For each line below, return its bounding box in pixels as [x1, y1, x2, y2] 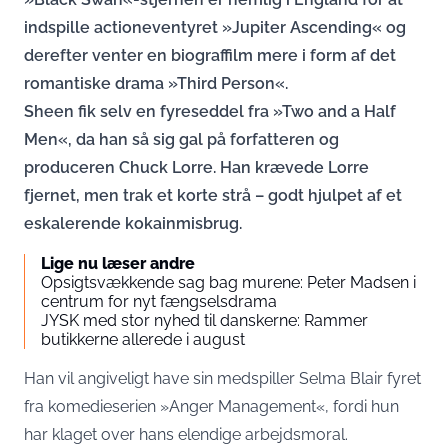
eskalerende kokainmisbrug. [24, 214, 242, 233]
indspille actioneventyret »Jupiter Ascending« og [24, 18, 406, 37]
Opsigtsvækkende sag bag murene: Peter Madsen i [41, 273, 416, 292]
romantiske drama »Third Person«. [24, 74, 288, 93]
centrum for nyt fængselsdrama [41, 292, 277, 311]
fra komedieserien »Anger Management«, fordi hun [24, 397, 399, 416]
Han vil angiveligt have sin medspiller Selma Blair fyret [24, 369, 421, 388]
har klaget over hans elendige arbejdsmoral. [24, 425, 348, 444]
